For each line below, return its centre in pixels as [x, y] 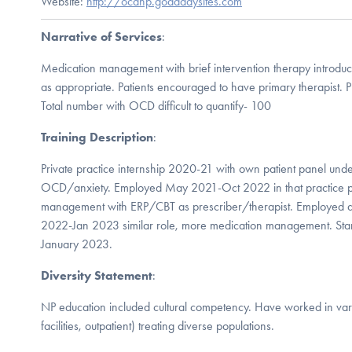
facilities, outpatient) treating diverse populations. [158, 325]
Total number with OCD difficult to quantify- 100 [156, 105]
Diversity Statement [97, 275]
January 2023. [77, 244]
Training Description [97, 137]
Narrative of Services [101, 36]
